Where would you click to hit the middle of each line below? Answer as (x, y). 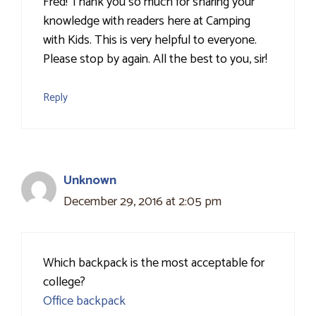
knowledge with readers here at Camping (147, 22)
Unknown (90, 181)
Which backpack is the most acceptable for (154, 263)
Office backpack (84, 302)
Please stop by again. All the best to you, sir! (155, 60)
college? (64, 282)
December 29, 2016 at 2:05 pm (142, 202)
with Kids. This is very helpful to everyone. (150, 41)
